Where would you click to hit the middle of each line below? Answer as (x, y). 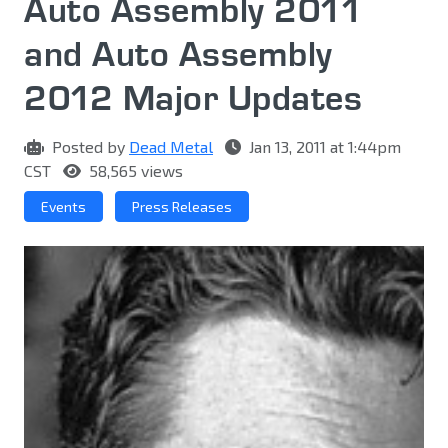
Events (63, 207)
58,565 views (134, 171)
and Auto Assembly (178, 53)
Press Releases (182, 207)
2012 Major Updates (193, 97)
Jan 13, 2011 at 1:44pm (323, 147)
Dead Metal (171, 147)
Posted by (88, 147)
